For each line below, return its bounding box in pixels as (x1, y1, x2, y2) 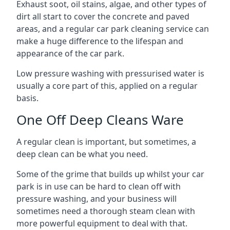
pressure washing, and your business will (16, 193, 177, 204)
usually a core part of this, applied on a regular (16, 80, 198, 91)
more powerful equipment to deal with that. (16, 217, 187, 229)
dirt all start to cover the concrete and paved (16, 10, 189, 22)
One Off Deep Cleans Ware (16, 110, 184, 129)
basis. (16, 92, 39, 104)
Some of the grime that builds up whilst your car (16, 168, 204, 180)
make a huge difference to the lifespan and (16, 35, 183, 47)
